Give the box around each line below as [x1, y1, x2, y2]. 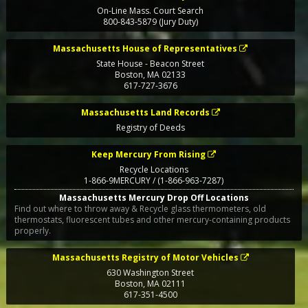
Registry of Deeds [115, 122, 185, 134]
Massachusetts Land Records [80, 107, 210, 119]
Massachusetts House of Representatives [53, 43, 238, 54]
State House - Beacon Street [96, 58, 205, 69]
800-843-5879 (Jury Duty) [102, 15, 198, 27]
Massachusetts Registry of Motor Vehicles [52, 251, 239, 263]
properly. [14, 224, 51, 236]
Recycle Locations [119, 164, 188, 176]
